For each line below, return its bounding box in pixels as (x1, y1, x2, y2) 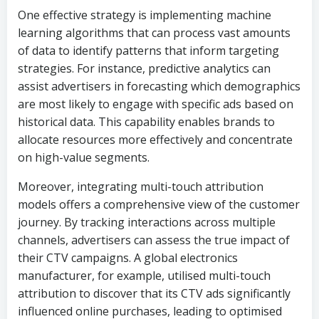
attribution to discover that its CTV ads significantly (18, 286, 291, 301)
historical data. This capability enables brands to (18, 114, 275, 130)
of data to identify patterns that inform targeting (18, 43, 279, 58)
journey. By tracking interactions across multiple (18, 214, 276, 230)
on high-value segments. (18, 150, 150, 165)
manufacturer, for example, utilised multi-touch (18, 268, 271, 283)
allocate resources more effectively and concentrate (18, 132, 293, 147)
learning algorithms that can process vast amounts (18, 25, 291, 41)
